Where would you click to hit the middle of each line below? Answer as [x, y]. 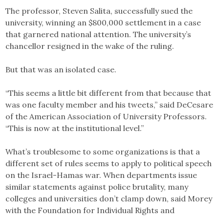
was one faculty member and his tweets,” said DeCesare [109, 104]
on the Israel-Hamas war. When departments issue [101, 175]
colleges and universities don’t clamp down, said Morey [109, 198]
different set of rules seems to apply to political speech [109, 163]
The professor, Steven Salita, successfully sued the [99, 11]
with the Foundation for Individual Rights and [90, 210]
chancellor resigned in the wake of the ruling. [90, 46]
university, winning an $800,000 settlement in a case [103, 22]
